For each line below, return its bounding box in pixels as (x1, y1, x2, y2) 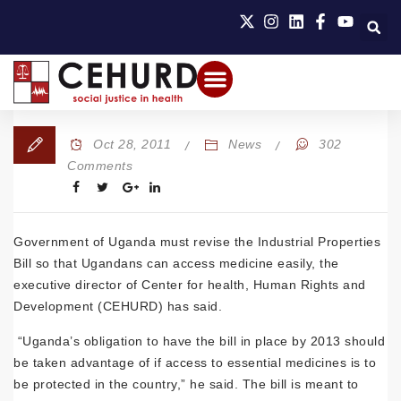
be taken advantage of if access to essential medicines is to (13, 355, 376, 370)
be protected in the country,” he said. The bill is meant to (13, 377, 359, 391)
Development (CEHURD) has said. (13, 299, 222, 313)
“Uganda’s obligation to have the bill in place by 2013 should (13, 334, 385, 348)
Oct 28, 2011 (93, 137, 172, 151)
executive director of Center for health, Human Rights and (13, 277, 366, 292)
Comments (67, 158, 132, 173)
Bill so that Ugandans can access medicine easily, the (13, 256, 339, 270)
